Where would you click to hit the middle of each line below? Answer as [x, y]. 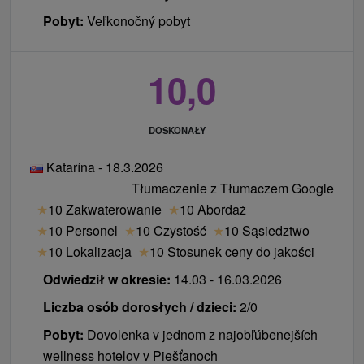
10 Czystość [171, 230]
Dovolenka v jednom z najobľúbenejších [202, 334]
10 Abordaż [213, 209]
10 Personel [83, 230]
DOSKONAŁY [177, 130]
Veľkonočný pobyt [139, 21]
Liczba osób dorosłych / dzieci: [140, 306]
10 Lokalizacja [90, 251]
